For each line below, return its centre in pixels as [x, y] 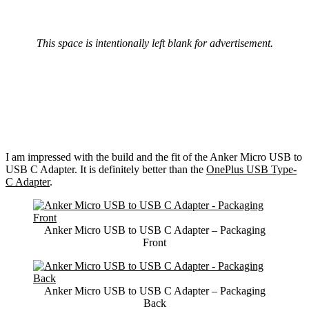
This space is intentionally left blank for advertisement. [154, 43]
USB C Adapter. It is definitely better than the [106, 170]
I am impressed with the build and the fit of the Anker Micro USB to [154, 157]
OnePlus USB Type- [251, 170]
